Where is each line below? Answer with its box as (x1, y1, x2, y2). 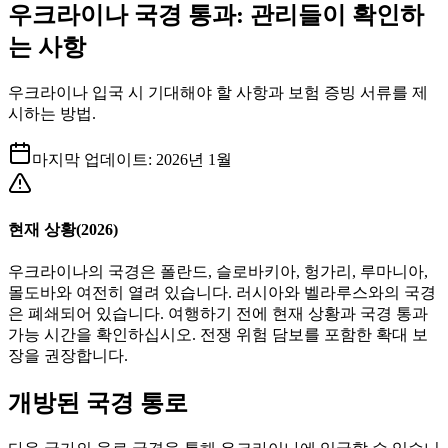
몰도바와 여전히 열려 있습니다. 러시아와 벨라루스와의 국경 (8, 284, 436, 302)
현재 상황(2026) (8, 221, 118, 239)
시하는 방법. (8, 104, 96, 122)
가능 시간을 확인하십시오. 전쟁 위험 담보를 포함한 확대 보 (8, 326, 428, 344)
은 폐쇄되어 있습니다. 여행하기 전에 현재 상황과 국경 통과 (8, 305, 428, 323)
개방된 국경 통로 (8, 390, 188, 417)
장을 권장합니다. (8, 347, 128, 365)
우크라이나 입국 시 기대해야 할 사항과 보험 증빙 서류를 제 (8, 83, 428, 101)
